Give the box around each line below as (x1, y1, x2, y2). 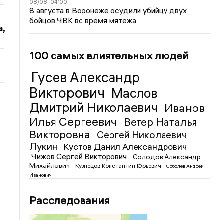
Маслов (111, 85, 158, 101)
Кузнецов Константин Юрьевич (75, 162, 163, 169)
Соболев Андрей (166, 163, 204, 169)
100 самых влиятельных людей (29, 48, 189, 62)
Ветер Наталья (124, 114, 198, 129)
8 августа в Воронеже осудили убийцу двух (29, 5, 187, 15)
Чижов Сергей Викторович (31, 151, 129, 161)
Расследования (29, 193, 110, 207)
